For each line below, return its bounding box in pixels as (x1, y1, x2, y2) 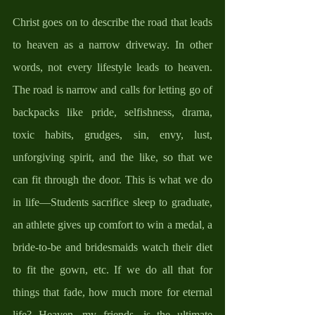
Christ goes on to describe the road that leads (13, 15, 212, 28)
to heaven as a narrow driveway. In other (13, 38, 212, 51)
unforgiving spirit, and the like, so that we (13, 150, 212, 163)
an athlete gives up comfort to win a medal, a (13, 218, 212, 231)
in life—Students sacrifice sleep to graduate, (13, 195, 212, 208)
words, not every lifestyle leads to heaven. (13, 60, 212, 73)
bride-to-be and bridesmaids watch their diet (13, 240, 212, 253)
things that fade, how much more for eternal (13, 285, 212, 298)
